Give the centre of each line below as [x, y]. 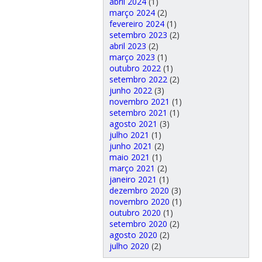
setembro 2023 [138, 35]
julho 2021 [129, 135]
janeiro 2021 [133, 179]
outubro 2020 [135, 212]
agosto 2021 [133, 123]
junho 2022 [130, 90]
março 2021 [132, 168]
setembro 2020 [138, 223]
